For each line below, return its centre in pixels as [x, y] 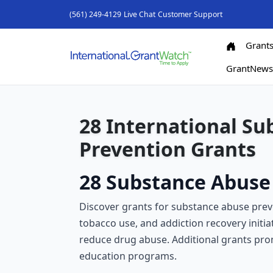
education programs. [128, 256]
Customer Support [190, 14]
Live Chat [140, 14]
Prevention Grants [168, 149]
